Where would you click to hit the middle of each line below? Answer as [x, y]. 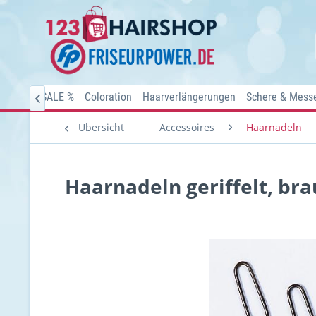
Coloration [108, 97]
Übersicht [101, 127]
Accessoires [187, 127]
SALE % [57, 97]
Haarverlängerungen [189, 97]
